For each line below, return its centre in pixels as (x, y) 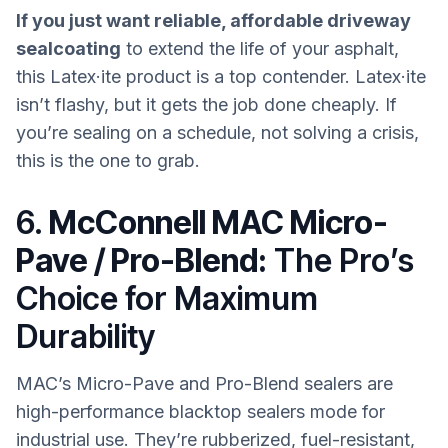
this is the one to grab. (108, 160)
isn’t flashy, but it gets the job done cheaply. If (206, 104)
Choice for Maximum (167, 298)
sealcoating (68, 48)
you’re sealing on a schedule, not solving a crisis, (217, 132)
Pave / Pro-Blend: (141, 260)
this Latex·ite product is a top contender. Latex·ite (221, 76)
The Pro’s (340, 260)
